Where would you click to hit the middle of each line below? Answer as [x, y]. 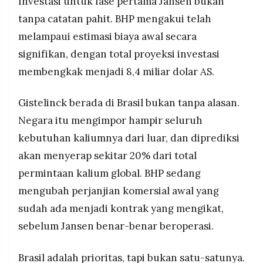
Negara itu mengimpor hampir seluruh [110, 121]
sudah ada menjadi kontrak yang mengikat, [121, 209]
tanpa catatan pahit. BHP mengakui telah [115, 18]
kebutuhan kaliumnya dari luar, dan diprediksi [129, 138]
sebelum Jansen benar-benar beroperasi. [116, 226]
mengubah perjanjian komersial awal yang [119, 191]
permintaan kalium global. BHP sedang [109, 173]
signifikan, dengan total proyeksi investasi [119, 54]
